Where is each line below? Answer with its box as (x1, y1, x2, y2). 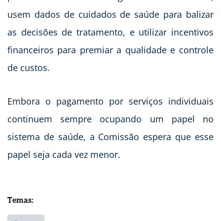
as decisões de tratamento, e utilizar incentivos (7, 26, 214, 38)
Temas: (7, 196, 34, 206)
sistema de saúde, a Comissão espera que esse (7, 131, 214, 143)
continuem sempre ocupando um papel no (7, 113, 214, 125)
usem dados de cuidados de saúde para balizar (7, 8, 214, 21)
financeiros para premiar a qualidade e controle (7, 44, 214, 56)
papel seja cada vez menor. (7, 148, 120, 161)
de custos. (7, 62, 50, 74)
